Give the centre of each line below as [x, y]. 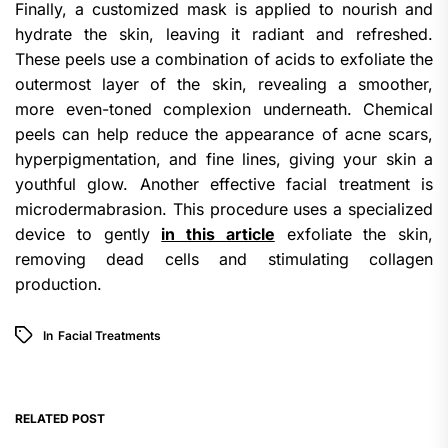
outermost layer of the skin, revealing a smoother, [224, 83]
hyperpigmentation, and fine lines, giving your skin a [224, 158]
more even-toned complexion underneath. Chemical [224, 108]
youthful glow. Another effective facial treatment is [224, 183]
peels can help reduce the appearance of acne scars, [224, 133]
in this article [218, 233]
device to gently [88, 233]
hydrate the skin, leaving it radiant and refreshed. [224, 33]
